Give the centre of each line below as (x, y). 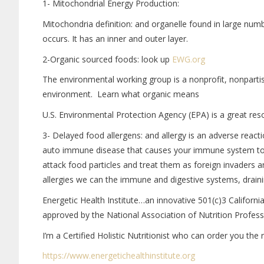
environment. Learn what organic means (121, 94)
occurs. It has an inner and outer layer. (115, 38)
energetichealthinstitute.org (143, 256)
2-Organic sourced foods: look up (107, 59)
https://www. (67, 256)
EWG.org (189, 59)
